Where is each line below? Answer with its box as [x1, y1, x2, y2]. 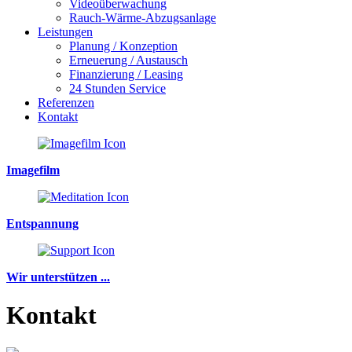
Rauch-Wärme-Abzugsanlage [69, 11, 216, 24]
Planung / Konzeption [69, 39, 178, 53]
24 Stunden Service [69, 82, 166, 95]
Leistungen [38, 25, 93, 38]
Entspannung [6, 217, 79, 230]
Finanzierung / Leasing [69, 68, 183, 81]
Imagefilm [6, 163, 60, 177]
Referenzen [38, 96, 94, 109]
